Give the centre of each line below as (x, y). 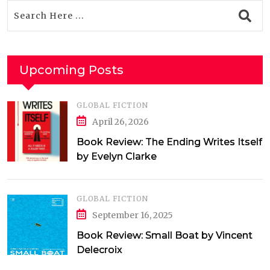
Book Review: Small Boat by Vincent (165, 235)
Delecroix (99, 250)
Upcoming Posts (71, 70)
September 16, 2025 (133, 215)
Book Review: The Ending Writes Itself (169, 142)
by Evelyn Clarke (117, 156)
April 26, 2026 (121, 121)
